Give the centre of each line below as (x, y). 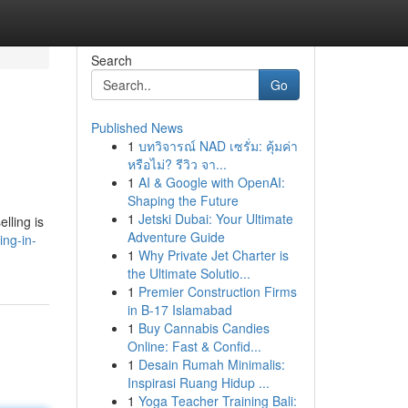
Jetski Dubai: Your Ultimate (215, 219)
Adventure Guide (176, 237)
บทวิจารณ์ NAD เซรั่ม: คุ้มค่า (218, 146)
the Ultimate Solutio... (189, 273)
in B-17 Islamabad (179, 310)
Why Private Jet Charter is (213, 255)
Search (111, 60)
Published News (137, 127)
